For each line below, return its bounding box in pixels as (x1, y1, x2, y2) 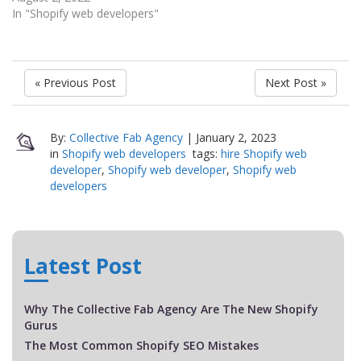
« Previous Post (35, 75, 116, 91)
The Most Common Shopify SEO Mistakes (24, 338, 259, 354)
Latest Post (24, 251, 142, 281)
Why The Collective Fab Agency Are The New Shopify (24, 301, 318, 317)
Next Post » (265, 75, 326, 91)
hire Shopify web (220, 146, 307, 162)
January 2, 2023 (195, 130, 276, 146)
